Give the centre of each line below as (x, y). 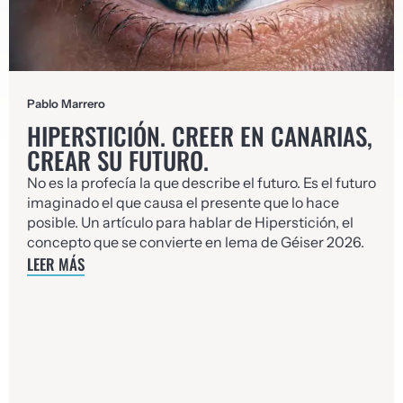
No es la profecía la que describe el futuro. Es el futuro (201, 183)
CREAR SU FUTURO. (121, 161)
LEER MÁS (56, 264)
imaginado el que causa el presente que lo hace (183, 203)
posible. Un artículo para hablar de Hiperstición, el (190, 223)
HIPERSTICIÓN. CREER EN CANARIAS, (200, 136)
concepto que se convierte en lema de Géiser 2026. (196, 242)
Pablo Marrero (66, 103)
